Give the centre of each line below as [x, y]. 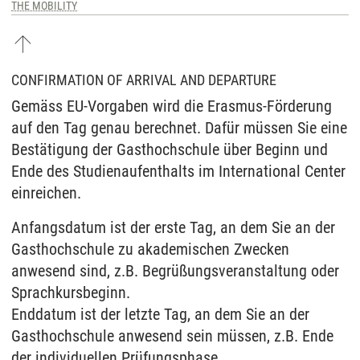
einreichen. [46, 192]
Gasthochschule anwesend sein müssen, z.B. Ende [172, 335]
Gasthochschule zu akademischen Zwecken [150, 249]
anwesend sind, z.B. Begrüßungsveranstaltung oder [175, 270]
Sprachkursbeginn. [71, 292]
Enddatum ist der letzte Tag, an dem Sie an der [160, 314]
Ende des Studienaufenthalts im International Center [178, 171]
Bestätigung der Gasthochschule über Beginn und [170, 149]
